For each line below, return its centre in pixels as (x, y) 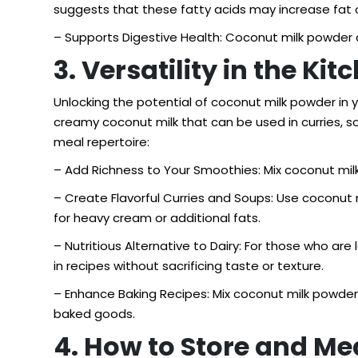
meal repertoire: (101, 142)
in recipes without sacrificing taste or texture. (189, 266)
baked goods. (94, 314)
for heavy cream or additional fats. (157, 218)
